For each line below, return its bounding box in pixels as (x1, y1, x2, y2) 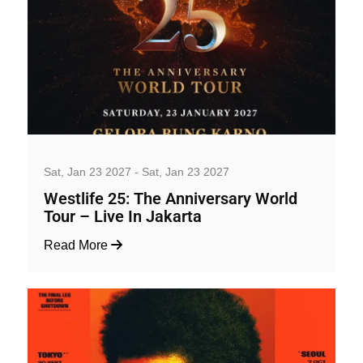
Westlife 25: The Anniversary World (44, 189, 297, 208)
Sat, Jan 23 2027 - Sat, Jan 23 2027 (44, 164, 229, 178)
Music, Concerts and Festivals (28, 143, 191, 157)
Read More (44, 237, 111, 252)
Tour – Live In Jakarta (44, 207, 202, 226)
